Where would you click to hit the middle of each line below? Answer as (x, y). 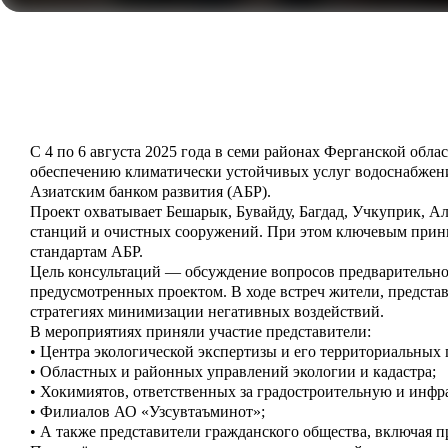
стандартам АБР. (86, 251)
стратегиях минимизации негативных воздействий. (207, 311)
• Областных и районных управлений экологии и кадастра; (233, 371)
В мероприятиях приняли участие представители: (200, 331)
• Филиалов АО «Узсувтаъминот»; (147, 411)
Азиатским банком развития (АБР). (150, 191)
